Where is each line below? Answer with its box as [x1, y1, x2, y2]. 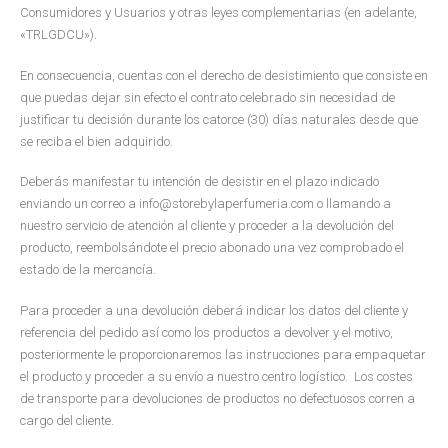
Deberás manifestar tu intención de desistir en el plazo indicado [20, 174, 379, 190]
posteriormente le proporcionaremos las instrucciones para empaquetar [20, 346, 426, 362]
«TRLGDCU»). [20, 27, 97, 43]
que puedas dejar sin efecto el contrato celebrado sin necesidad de [20, 89, 395, 105]
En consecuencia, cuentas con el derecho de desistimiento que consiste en [20, 67, 428, 83]
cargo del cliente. [20, 412, 114, 428]
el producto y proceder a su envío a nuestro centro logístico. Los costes [20, 368, 413, 384]
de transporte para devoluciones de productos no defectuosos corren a [20, 390, 415, 406]
